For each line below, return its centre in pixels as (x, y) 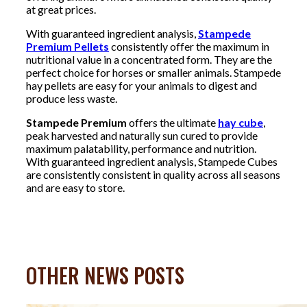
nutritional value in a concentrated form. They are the (149, 59)
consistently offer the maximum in (189, 46)
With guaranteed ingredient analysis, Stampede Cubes (152, 161)
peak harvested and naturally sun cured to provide (142, 135)
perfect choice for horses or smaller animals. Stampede (153, 72)
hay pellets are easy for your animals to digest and (142, 85)
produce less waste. (72, 98)
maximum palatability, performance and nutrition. (141, 148)
